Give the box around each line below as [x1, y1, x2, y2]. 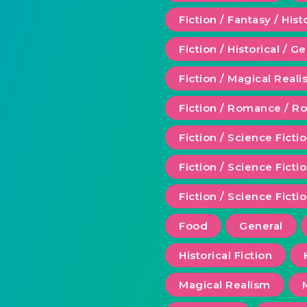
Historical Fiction [179, 249, 272, 262]
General [239, 219, 283, 233]
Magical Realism [179, 278, 271, 292]
